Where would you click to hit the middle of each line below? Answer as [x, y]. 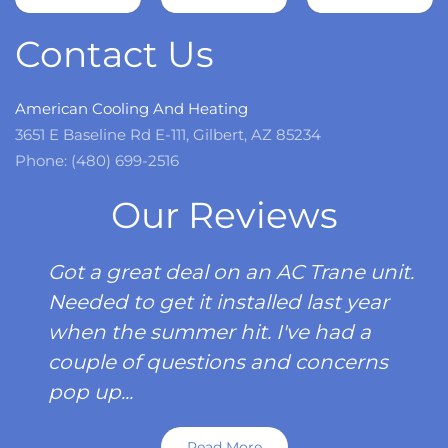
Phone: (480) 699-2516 [97, 160]
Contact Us [114, 54]
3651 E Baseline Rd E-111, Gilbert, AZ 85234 [168, 134]
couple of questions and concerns [218, 362]
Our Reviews [224, 215]
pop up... [90, 392]
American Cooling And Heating [131, 108]
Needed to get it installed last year [218, 302]
